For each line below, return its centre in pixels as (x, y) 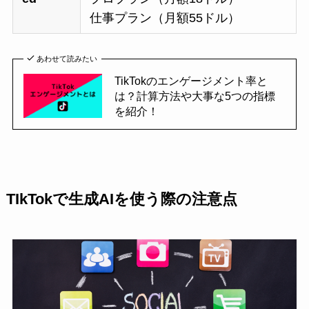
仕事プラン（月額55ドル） (165, 18)
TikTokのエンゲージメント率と (191, 80)
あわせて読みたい (67, 58)
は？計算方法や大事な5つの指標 (195, 96)
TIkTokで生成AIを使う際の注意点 (121, 199)
